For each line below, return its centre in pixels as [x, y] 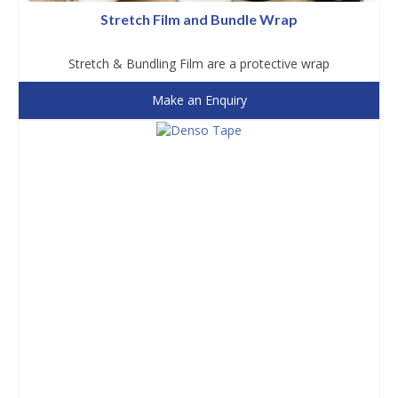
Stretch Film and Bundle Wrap [199, 19]
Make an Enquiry [199, 99]
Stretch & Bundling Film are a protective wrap [199, 63]
